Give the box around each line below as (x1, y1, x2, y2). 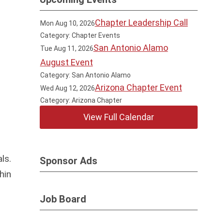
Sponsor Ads (40, 155, 98, 167)
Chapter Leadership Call (94, 17, 188, 28)
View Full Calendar (83, 112, 155, 122)
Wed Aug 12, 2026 (40, 84, 95, 92)
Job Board (40, 193, 87, 205)
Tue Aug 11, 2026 (40, 45, 93, 52)
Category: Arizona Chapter (40, 96, 122, 104)
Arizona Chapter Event (94, 82, 182, 93)
